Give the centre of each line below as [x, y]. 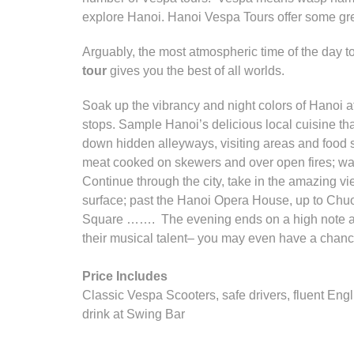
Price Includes [125, 277]
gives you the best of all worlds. [196, 71]
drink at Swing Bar [135, 314]
